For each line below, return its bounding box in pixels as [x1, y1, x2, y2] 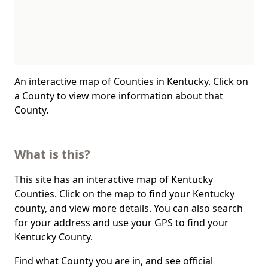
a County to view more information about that [14, 89, 223, 102]
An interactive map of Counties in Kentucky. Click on [14, 75, 248, 88]
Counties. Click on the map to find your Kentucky [14, 187, 234, 200]
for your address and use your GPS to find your [14, 216, 229, 229]
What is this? [14, 146, 90, 162]
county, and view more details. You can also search [14, 202, 243, 215]
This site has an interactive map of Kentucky [14, 173, 213, 186]
